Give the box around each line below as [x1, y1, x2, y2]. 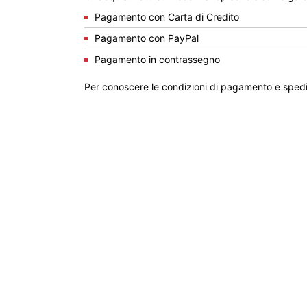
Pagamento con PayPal [95, 32, 199, 44]
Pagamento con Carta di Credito [95, 11, 239, 23]
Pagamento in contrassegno [95, 53, 220, 65]
